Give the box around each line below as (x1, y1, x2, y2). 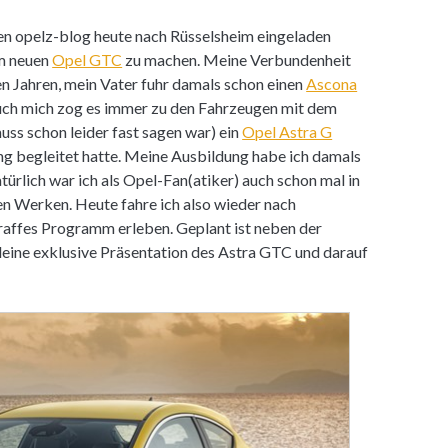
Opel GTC (52, 50, 123, 69)
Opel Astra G (242, 122, 333, 141)
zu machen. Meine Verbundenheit (122, 50, 352, 69)
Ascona (306, 74, 358, 93)
